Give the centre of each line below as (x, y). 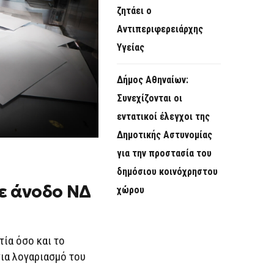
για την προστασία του (164, 154)
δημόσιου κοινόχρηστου (167, 172)
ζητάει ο (134, 11)
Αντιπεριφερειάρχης (160, 29)
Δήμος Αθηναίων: (153, 80)
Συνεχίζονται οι (150, 98)
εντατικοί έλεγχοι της (163, 117)
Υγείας (131, 48)
